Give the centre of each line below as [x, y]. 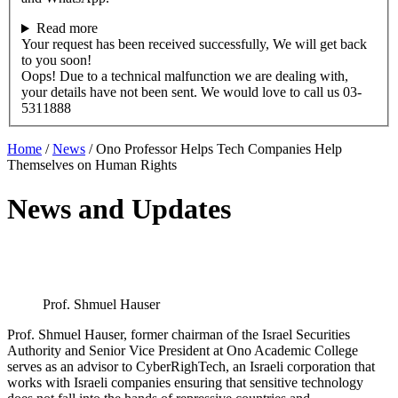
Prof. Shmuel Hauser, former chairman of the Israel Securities [179, 335]
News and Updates [119, 208]
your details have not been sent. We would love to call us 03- [191, 92]
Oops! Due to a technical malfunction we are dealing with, [185, 76]
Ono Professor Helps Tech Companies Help [219, 149]
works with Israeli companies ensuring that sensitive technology [185, 383]
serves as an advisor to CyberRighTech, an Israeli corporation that [191, 367]
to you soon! [56, 60]
